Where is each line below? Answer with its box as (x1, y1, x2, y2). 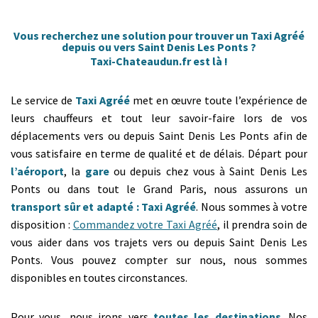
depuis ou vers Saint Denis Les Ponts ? (62, 40, 256, 54)
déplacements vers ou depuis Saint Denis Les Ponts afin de (11, 128, 307, 143)
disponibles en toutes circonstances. (11, 270, 187, 285)
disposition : (11, 217, 73, 231)
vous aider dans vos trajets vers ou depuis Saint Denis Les (11, 235, 307, 249)
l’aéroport (11, 164, 64, 178)
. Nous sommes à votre (196, 199, 308, 214)
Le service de (11, 93, 75, 107)
